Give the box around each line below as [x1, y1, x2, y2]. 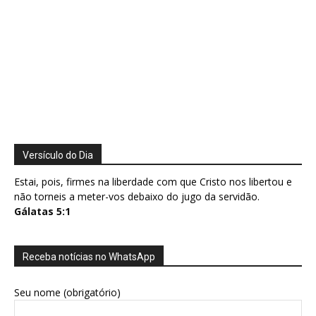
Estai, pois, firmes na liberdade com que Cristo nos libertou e [14, 175, 292, 189]
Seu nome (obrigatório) [14, 286, 121, 300]
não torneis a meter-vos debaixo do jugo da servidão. [14, 190, 260, 204]
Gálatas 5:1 [14, 205, 71, 219]
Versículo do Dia [23, 150, 93, 162]
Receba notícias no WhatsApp [23, 251, 155, 263]
